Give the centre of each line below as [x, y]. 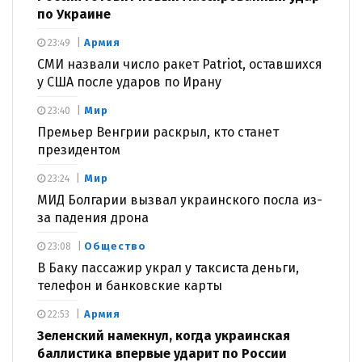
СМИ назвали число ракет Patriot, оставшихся [180, 64]
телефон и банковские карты [130, 285]
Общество [115, 246]
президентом [79, 149]
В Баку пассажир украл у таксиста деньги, [168, 267]
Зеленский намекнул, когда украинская [164, 335]
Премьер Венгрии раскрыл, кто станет [158, 132]
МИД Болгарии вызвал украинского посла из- [180, 200]
